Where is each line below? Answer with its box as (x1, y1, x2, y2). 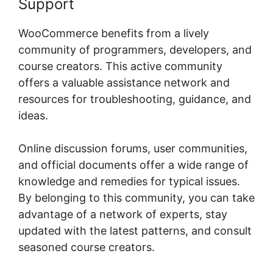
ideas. (18, 109, 48, 122)
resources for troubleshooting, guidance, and (18, 93, 251, 106)
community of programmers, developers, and (18, 43, 252, 57)
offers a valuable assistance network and (18, 76, 230, 90)
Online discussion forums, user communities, (18, 142, 247, 155)
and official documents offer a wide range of (18, 158, 249, 172)
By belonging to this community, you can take (18, 191, 255, 205)
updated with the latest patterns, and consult (18, 224, 252, 238)
